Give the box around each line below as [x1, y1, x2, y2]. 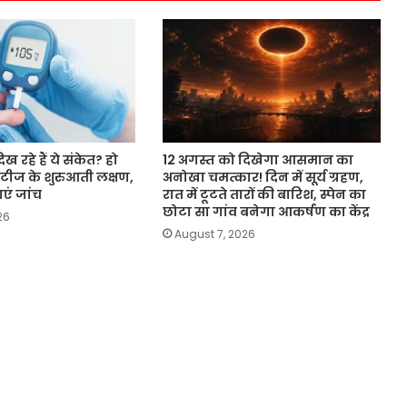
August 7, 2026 [174, 225, 255, 242]
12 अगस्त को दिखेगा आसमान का [162, 150, 353, 169]
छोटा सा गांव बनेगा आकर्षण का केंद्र [162, 202, 370, 221]
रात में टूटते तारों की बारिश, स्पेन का [162, 184, 366, 203]
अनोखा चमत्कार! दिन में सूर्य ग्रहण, [162, 167, 363, 186]
